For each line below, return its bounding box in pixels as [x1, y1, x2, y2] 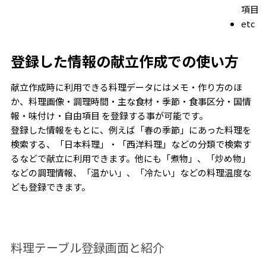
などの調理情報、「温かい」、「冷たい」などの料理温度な [10, 166, 251, 179]
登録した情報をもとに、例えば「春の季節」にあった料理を [10, 123, 251, 137]
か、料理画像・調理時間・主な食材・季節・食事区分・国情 [10, 95, 251, 108]
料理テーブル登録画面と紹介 [10, 239, 164, 256]
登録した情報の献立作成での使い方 [10, 50, 239, 72]
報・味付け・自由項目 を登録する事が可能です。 [10, 109, 208, 122]
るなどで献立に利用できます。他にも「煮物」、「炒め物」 [10, 152, 251, 165]
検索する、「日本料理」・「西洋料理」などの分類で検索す [10, 138, 251, 151]
